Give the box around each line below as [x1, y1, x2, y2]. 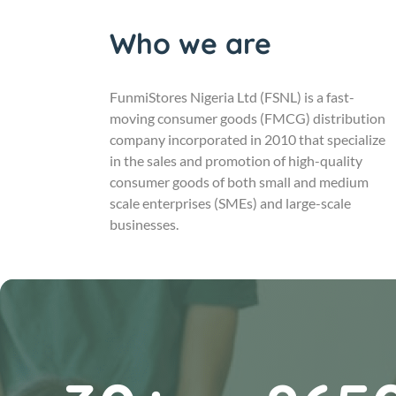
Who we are [110, 25, 271, 61]
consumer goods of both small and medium [110, 172, 369, 190]
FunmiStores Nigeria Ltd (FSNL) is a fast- [110, 88, 354, 105]
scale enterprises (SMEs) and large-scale [110, 194, 351, 211]
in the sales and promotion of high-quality [110, 151, 362, 169]
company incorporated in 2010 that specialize [110, 130, 385, 148]
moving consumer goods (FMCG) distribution [110, 109, 385, 126]
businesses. [110, 215, 179, 232]
